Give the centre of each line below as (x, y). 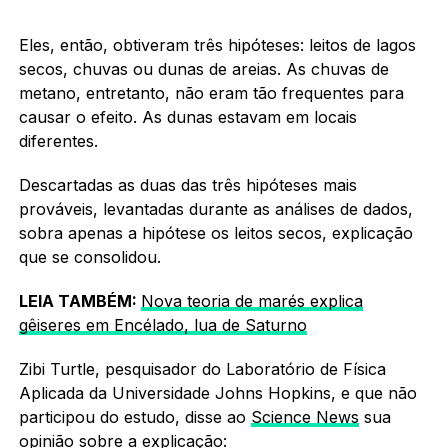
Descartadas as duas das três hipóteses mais (187, 184)
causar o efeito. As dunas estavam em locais (187, 116)
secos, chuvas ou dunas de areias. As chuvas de (203, 68)
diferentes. (58, 140)
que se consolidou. (89, 256)
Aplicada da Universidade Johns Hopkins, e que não (217, 392)
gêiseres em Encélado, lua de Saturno (162, 324)
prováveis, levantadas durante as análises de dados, (215, 208)
